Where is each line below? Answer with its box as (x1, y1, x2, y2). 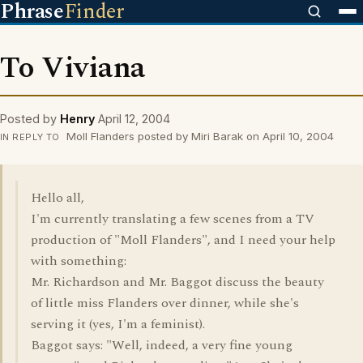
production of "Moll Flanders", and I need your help (31, 230, 335, 250)
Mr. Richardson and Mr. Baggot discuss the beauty (31, 272, 324, 292)
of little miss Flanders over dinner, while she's (31, 293, 299, 313)
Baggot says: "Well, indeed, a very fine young (31, 335, 293, 355)
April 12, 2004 (98, 112, 170, 126)
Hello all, (31, 188, 84, 207)
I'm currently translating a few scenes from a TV (31, 209, 314, 228)
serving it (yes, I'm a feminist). (31, 314, 205, 334)
